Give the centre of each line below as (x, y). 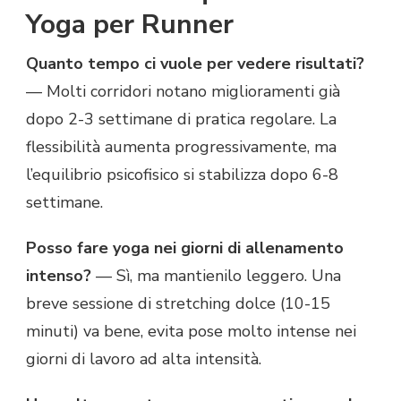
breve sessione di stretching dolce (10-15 (178, 304)
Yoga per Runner (130, 25)
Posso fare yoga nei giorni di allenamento (185, 248)
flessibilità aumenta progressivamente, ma (181, 147)
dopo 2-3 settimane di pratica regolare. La (181, 119)
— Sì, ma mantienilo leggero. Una (216, 276)
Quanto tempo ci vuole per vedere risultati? (195, 64)
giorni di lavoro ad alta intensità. (144, 359)
